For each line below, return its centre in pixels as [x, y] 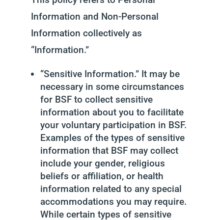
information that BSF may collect [109, 151]
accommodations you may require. [113, 202]
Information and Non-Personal [95, 16]
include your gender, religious [102, 163]
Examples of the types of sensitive [112, 138]
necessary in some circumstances [112, 87]
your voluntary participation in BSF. [113, 125]
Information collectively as [86, 33]
